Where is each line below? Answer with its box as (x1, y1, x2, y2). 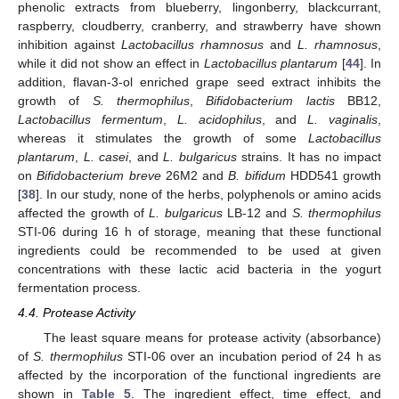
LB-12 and (222, 206, 292, 221)
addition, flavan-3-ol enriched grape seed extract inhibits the (18, 75, 381, 90)
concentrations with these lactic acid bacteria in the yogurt (18, 262, 381, 277)
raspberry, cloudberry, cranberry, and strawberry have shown (18, 19, 381, 34)
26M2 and (160, 168, 229, 183)
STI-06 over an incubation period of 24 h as (122, 349, 382, 364)
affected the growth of (18, 206, 150, 221)
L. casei (83, 150, 128, 165)
